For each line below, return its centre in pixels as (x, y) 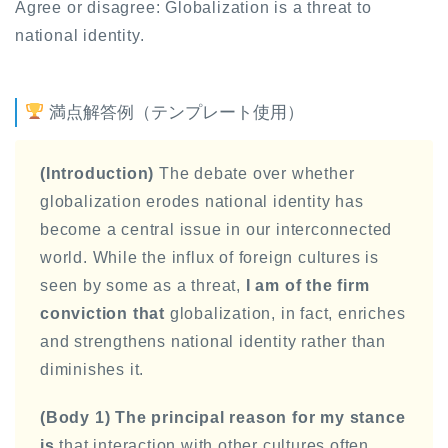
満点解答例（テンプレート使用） (174, 112)
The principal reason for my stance (260, 417)
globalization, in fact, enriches (285, 313)
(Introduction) (97, 173)
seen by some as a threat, (143, 285)
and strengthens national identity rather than (213, 341)
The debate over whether (254, 173)
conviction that (103, 313)
